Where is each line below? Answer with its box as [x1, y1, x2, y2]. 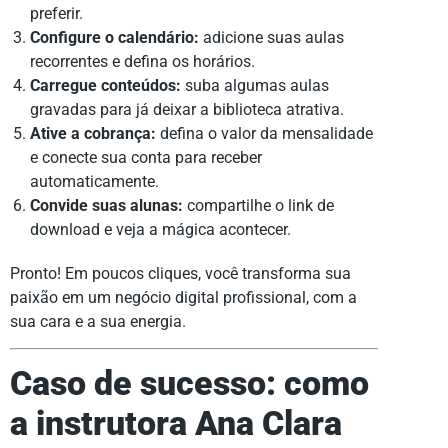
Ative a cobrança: [30, 123, 156, 143]
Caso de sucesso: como [10, 364, 369, 404]
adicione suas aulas [199, 27, 344, 47]
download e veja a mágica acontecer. [30, 219, 291, 239]
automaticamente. [30, 171, 159, 191]
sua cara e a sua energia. [10, 311, 186, 331]
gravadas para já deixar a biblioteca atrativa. [30, 99, 344, 119]
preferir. [30, 3, 83, 23]
